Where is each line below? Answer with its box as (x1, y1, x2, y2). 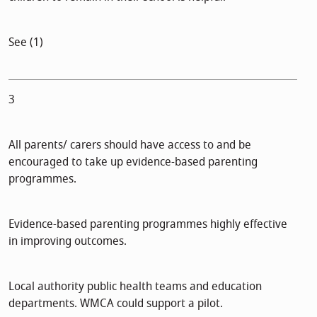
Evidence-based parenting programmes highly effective (8, 215, 287, 233)
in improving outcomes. (8, 232, 127, 250)
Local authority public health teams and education (8, 277, 262, 295)
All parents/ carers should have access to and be (8, 136, 251, 154)
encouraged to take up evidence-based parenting (8, 153, 258, 171)
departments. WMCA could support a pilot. (8, 294, 223, 312)
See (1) (8, 33, 43, 51)
